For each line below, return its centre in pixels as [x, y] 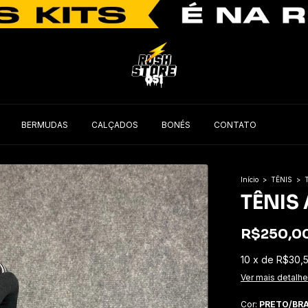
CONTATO [235, 124]
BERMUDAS [45, 124]
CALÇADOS [115, 124]
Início [250, 179]
